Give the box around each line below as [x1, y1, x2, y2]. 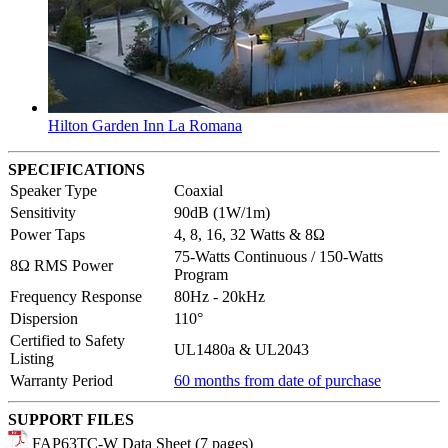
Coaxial [174, 182, 223, 200]
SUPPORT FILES [8, 411, 134, 429]
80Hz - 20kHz [174, 288, 265, 306]
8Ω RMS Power [10, 257, 113, 275]
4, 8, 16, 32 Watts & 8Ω [174, 226, 325, 244]
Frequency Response [10, 288, 142, 306]
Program [174, 266, 228, 284]
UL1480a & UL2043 [174, 341, 309, 359]
